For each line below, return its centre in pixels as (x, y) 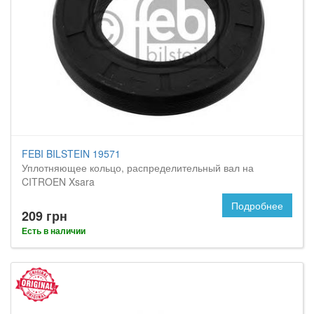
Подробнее (257, 205)
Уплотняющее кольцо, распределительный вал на (138, 168)
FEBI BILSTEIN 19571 (71, 153)
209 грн (45, 216)
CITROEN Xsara (58, 182)
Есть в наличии (54, 231)
